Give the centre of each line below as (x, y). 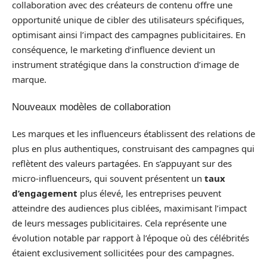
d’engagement (45, 193)
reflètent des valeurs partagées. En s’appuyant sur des (122, 163)
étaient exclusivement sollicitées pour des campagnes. (123, 253)
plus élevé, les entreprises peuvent (149, 193)
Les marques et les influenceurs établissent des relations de (133, 133)
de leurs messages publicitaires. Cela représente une (119, 223)
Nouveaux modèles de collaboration (91, 107)
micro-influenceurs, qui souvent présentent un (108, 178)
